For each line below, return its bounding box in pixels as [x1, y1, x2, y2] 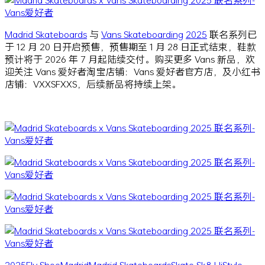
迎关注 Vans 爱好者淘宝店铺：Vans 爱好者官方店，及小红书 [5, 64, 260, 77]
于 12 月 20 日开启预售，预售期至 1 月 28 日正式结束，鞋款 [5, 40, 256, 53]
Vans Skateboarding [101, 27, 183, 40]
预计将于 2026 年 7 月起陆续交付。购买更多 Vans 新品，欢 [5, 52, 255, 65]
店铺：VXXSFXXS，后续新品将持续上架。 [5, 77, 181, 90]
